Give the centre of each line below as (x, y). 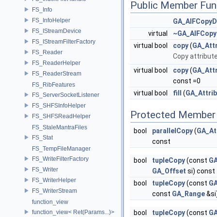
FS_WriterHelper (54, 180)
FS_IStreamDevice (57, 31)
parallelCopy (172, 131)
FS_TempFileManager (61, 149)
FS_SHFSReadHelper (61, 116)
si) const (201, 171)
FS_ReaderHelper (56, 63)
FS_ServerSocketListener (66, 95)
